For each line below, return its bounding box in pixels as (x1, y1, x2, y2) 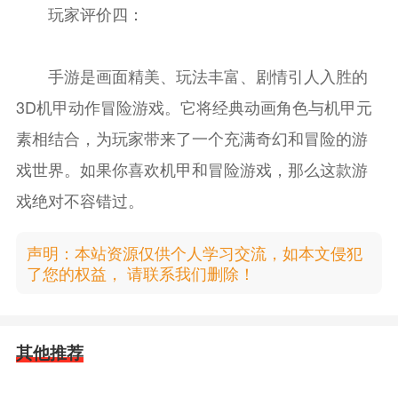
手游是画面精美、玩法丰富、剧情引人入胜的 (15, 64, 368, 88)
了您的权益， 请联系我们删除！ (26, 261, 255, 285)
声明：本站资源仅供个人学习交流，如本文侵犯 (26, 241, 362, 265)
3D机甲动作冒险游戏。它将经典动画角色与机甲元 (15, 95, 372, 119)
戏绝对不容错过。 (15, 188, 144, 212)
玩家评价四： (15, 2, 144, 26)
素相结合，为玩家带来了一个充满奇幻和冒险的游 (15, 126, 368, 150)
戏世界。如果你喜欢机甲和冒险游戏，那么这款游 (15, 157, 368, 181)
